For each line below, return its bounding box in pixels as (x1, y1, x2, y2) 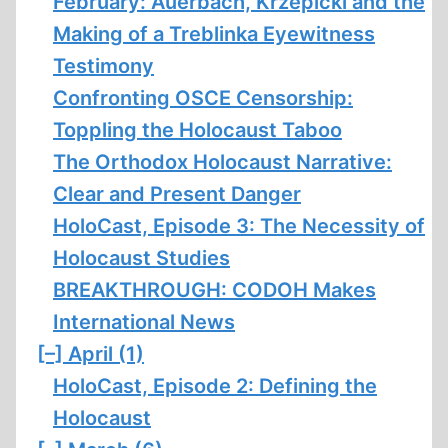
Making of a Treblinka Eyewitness (53, 22, 375, 46)
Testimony (53, 54, 154, 78)
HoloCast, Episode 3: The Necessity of (53, 214, 425, 238)
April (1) (68, 342, 144, 366)
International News (53, 310, 235, 334)
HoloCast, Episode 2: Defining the (53, 374, 377, 398)
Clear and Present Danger (53, 182, 301, 206)
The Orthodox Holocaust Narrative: (53, 150, 392, 174)
